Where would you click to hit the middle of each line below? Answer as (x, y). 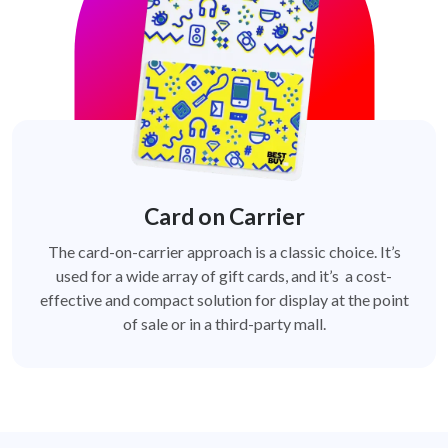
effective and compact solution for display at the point (224, 300)
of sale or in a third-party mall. (224, 324)
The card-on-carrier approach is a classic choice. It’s (224, 252)
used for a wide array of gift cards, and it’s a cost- (224, 276)
